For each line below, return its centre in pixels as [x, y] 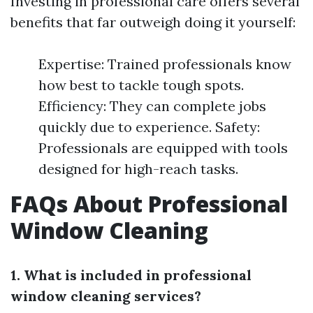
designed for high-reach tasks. [138, 169]
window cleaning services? [106, 296]
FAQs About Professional [149, 204]
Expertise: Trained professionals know [165, 64]
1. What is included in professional [131, 275]
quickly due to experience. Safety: [149, 127]
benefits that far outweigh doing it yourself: [153, 22]
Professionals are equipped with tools [163, 148]
